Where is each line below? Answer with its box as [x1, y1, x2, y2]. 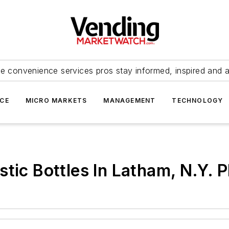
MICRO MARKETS [25, 97, 87, 104]
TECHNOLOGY [172, 97, 223, 104]
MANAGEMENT [103, 97, 156, 104]
